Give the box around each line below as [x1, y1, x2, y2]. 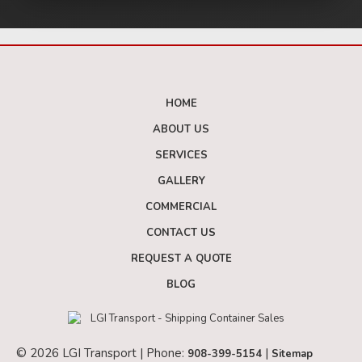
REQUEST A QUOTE [130, 251, 232, 267]
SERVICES [154, 148, 208, 163]
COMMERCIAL [145, 200, 217, 215]
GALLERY [157, 174, 205, 189]
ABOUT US [153, 122, 209, 137]
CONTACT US [146, 225, 216, 241]
